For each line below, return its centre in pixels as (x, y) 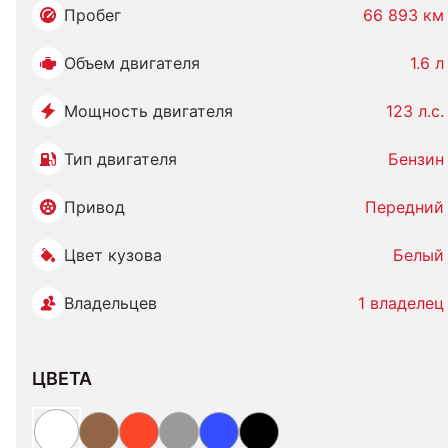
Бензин (416, 159)
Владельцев (110, 303)
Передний (404, 207)
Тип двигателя (120, 159)
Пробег (92, 15)
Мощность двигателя (148, 111)
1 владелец (401, 303)
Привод (94, 207)
